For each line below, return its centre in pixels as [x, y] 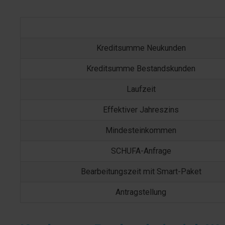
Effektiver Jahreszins [141, 110]
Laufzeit [141, 89]
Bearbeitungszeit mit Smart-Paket [141, 172]
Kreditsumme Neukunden [141, 48]
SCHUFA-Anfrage [141, 151]
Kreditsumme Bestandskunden [141, 69]
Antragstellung [141, 192]
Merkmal [41, 28]
